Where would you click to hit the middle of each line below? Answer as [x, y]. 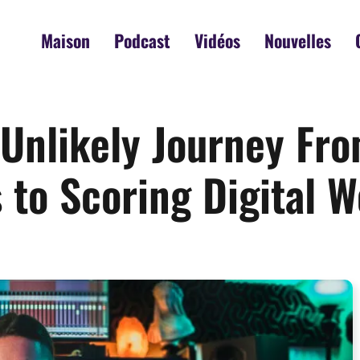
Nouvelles [298, 40]
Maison [65, 40]
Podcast [142, 40]
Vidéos [217, 40]
